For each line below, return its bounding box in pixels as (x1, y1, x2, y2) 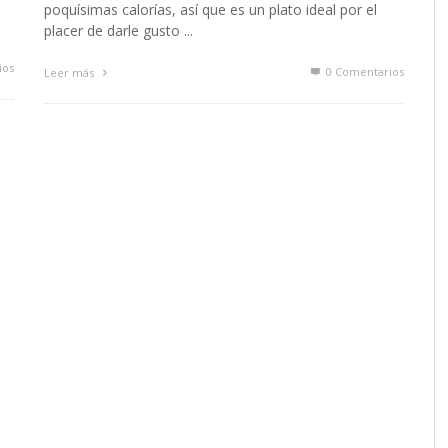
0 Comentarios (323, 63, 404, 79)
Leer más (44, 64, 97, 80)
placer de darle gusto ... (44, 20, 193, 40)
